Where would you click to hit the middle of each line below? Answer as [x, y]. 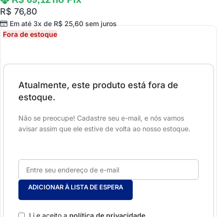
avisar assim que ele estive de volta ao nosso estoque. [104, 129]
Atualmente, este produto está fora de [98, 85]
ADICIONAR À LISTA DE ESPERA [76, 187]
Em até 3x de [31, 24]
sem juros [100, 24]
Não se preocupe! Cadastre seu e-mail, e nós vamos [101, 118]
